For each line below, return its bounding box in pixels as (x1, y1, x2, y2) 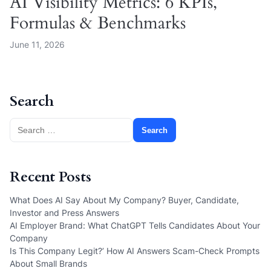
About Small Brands (10, 258, 87, 269)
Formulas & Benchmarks (10, 11, 186, 35)
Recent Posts (10, 167, 91, 188)
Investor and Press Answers (10, 207, 119, 218)
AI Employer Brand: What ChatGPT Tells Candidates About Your (10, 220, 260, 231)
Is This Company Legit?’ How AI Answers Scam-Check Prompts (10, 246, 260, 256)
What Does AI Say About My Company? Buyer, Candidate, (10, 195, 239, 206)
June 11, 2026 (10, 39, 65, 50)
